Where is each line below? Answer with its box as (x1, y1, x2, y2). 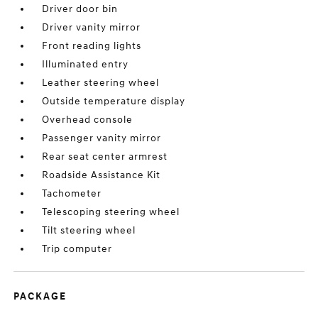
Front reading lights (42, 40, 142, 52)
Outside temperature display (42, 95, 186, 107)
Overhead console (42, 114, 133, 126)
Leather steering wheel (42, 77, 160, 89)
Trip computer (42, 243, 113, 255)
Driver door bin (42, 3, 119, 15)
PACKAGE (13, 290, 67, 302)
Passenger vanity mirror (42, 132, 162, 144)
